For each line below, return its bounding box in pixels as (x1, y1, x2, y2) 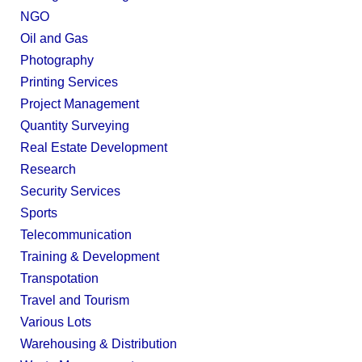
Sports (20, 206, 57, 220)
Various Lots (20, 315, 91, 329)
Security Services (20, 184, 120, 198)
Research (20, 162, 76, 176)
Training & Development (20, 250, 159, 263)
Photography (20, 53, 94, 67)
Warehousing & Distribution (20, 337, 177, 351)
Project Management (20, 97, 139, 111)
